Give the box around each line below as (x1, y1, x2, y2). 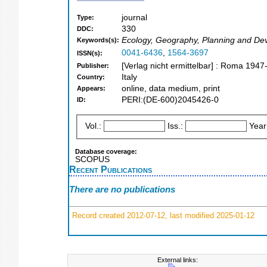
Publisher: (77, 62, 109, 70)
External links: (157, 256, 198, 263)
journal (122, 13, 147, 23)
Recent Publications (69, 163, 152, 175)
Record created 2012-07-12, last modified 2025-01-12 (70, 210, 254, 220)
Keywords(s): (77, 36, 119, 44)
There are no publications (69, 184, 175, 195)
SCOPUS (75, 154, 110, 164)
